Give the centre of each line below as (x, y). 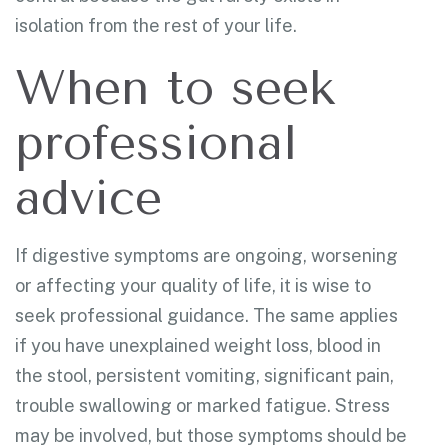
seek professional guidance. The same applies (206, 315)
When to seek (175, 87)
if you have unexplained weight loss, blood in (198, 345)
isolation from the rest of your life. (156, 25)
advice (88, 197)
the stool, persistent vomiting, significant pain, (204, 375)
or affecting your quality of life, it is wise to (193, 285)
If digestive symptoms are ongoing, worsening (206, 255)
